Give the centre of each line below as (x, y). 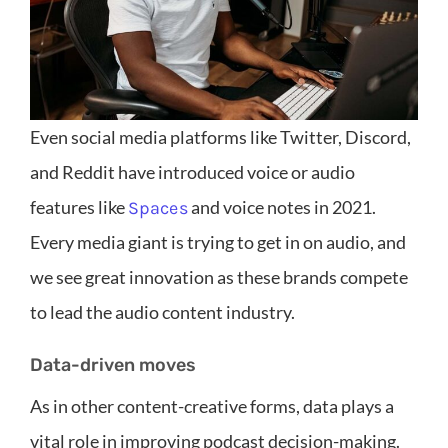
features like (79, 207)
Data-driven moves (113, 365)
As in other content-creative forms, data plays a (212, 406)
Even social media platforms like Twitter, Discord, (220, 137)
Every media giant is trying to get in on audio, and (218, 242)
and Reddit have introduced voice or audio (192, 172)
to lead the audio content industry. (162, 312)
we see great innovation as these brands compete (219, 277)
